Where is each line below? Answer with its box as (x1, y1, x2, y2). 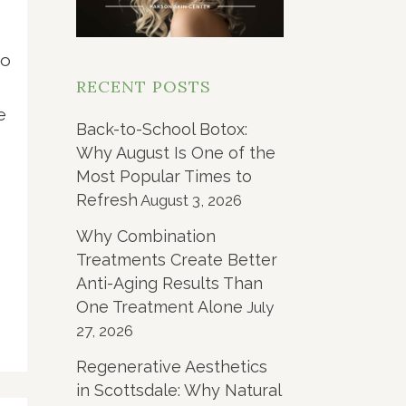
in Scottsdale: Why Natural (75, 380, 281, 400)
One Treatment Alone (75, 296, 243, 316)
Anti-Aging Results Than (75, 273, 263, 293)
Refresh (75, 189, 138, 209)
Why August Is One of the (75, 142, 275, 162)
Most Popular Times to (75, 166, 252, 186)
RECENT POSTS (75, 75, 211, 97)
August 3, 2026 (140, 190, 242, 209)
